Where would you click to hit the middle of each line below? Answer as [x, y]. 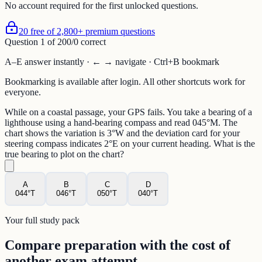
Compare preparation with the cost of [118, 245]
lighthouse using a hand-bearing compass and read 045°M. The [121, 123]
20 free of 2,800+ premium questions [87, 32]
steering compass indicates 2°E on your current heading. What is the [130, 144]
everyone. [23, 92]
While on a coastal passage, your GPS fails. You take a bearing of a [128, 112]
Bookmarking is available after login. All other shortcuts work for [125, 82]
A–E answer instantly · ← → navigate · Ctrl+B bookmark [112, 62]
